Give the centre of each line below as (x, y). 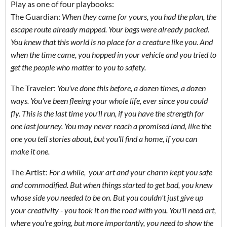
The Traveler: (34, 88)
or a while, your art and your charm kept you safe (133, 172)
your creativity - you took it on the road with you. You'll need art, (113, 210)
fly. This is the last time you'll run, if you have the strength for (107, 113)
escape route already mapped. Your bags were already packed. (110, 29)
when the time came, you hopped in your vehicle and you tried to (113, 54)
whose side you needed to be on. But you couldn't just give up (107, 197)
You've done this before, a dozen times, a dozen (131, 88)
